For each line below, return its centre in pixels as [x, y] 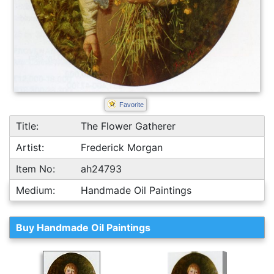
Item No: [35, 169]
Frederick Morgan [122, 147]
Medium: [35, 190]
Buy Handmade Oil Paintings [83, 228]
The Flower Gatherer [128, 126]
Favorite [131, 105]
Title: [27, 126]
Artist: [30, 147]
